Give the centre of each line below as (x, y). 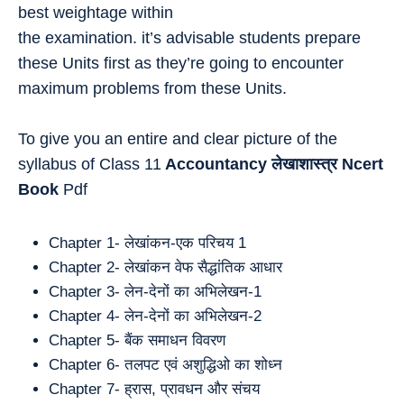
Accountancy (216, 164)
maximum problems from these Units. (152, 88)
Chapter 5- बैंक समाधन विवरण (137, 340)
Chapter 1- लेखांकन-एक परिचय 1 (147, 243)
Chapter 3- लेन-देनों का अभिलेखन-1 (155, 291)
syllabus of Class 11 (90, 164)
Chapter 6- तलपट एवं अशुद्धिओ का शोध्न (165, 364)
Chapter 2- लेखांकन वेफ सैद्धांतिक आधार (165, 267)
